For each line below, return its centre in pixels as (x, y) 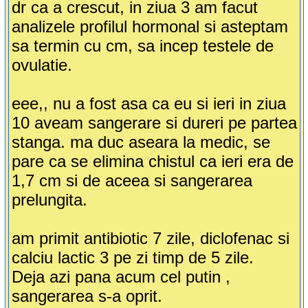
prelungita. (49, 200)
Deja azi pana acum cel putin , (121, 277)
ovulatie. (42, 65)
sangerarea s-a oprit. (87, 296)
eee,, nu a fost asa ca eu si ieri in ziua (148, 104)
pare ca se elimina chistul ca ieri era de (152, 162)
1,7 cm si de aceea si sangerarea (132, 181)
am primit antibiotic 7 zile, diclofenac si (150, 239)
